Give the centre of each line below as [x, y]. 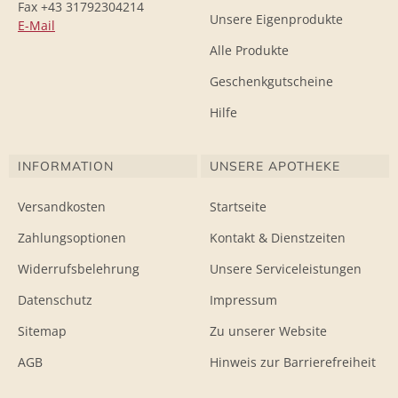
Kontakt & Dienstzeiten [278, 238]
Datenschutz [55, 300]
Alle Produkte [249, 50]
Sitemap [42, 331]
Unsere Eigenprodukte [276, 19]
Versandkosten [62, 207]
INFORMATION [66, 166]
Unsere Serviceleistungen [286, 269]
